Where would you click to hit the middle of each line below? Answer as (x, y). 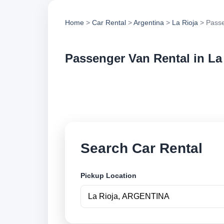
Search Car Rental (141, 148)
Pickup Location (108, 176)
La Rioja (185, 22)
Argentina (149, 22)
